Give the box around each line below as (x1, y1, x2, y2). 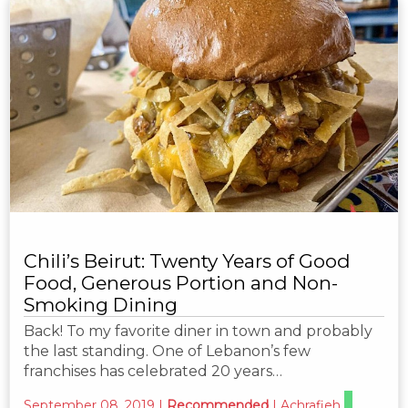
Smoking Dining (24, 292, 178, 316)
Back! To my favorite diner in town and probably (24, 321, 372, 340)
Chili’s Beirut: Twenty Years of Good (24, 249, 351, 272)
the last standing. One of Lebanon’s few (24, 342, 311, 360)
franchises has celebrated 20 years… (24, 362, 282, 380)
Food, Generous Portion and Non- (24, 270, 338, 294)
